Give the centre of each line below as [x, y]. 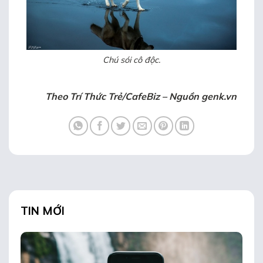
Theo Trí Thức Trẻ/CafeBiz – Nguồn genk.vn [141, 96]
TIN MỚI [43, 210]
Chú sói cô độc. [131, 60]
